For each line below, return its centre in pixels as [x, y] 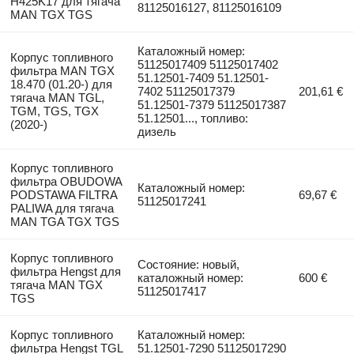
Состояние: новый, [189, 264]
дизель [157, 131]
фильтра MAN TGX [62, 70]
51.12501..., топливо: [193, 118]
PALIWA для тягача [62, 208]
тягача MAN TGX [56, 284]
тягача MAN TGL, [57, 97]
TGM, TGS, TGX [54, 111]
